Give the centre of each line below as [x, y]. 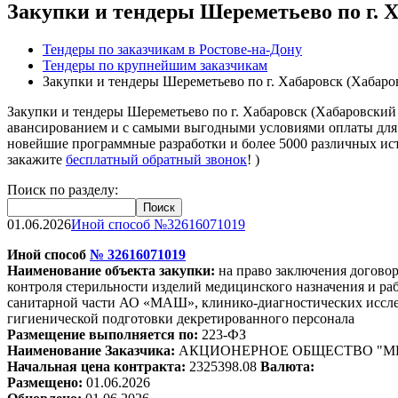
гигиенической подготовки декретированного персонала [181, 318]
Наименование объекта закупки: [113, 270]
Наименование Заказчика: [93, 350]
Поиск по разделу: [63, 189]
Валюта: [286, 366]
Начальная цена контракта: [98, 366]
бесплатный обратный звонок [156, 159]
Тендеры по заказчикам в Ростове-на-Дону [172, 49]
